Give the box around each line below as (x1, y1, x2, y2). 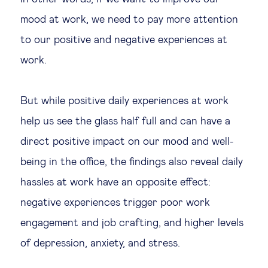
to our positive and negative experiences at (20, 35, 227, 45)
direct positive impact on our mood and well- (20, 136, 233, 147)
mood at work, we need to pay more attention (20, 14, 238, 25)
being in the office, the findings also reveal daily (20, 157, 243, 167)
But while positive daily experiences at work (20, 96, 229, 106)
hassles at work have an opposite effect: (20, 177, 211, 188)
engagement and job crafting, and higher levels (20, 218, 243, 229)
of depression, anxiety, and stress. (20, 238, 180, 249)
